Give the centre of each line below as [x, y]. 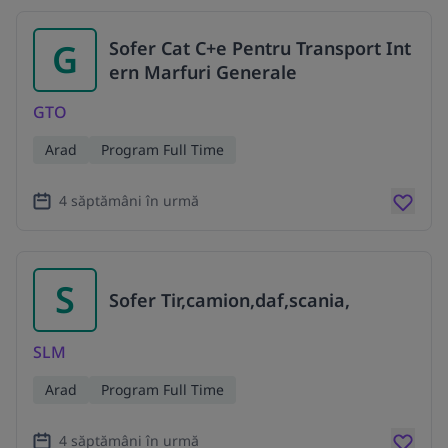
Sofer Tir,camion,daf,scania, [229, 300]
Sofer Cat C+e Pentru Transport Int [260, 48]
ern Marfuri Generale [203, 72]
